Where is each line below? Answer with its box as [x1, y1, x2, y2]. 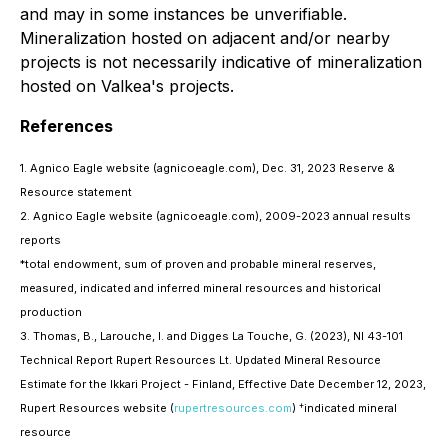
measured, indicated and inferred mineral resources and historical [20, 281, 381, 296]
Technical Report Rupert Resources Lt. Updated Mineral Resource [20, 353, 381, 368]
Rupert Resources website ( [20, 401, 174, 416]
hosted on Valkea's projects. [20, 76, 234, 97]
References [20, 116, 113, 137]
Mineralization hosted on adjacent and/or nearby [20, 28, 390, 49]
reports [20, 233, 61, 248]
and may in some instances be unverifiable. [20, 4, 347, 25]
